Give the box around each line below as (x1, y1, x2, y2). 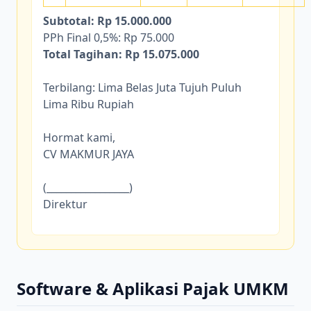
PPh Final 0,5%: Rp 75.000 (43, 30, 174, 46)
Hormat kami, (43, 130, 115, 146)
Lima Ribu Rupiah (43, 96, 134, 112)
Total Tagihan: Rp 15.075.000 (43, 47, 199, 62)
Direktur (43, 196, 87, 212)
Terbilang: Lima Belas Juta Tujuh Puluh (43, 80, 242, 96)
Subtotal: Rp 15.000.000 (43, 13, 171, 29)
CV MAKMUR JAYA (43, 146, 134, 162)
